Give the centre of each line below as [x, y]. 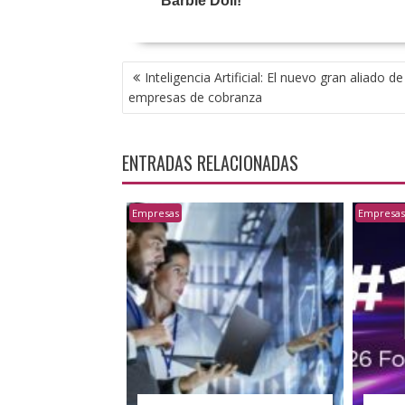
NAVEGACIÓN [163, 71]
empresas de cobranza [197, 98]
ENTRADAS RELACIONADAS [210, 163]
